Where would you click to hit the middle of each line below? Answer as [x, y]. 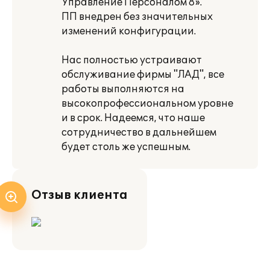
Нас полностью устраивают [132, 60]
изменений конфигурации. [129, 31]
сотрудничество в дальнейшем [139, 133]
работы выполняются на [123, 89]
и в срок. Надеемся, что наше [133, 118]
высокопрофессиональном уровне [147, 104]
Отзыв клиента [80, 195]
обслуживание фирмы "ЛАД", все [143, 75]
